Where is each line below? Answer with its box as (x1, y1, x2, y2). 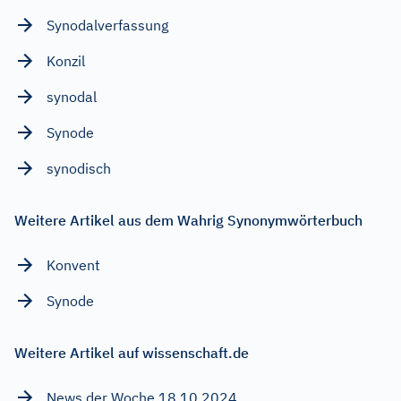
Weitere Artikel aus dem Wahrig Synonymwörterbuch (14, 210, 363, 229)
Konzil (47, 51, 85, 70)
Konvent (47, 255, 100, 274)
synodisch (47, 158, 111, 177)
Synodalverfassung (47, 15, 168, 34)
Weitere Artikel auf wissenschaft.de (14, 343, 249, 362)
